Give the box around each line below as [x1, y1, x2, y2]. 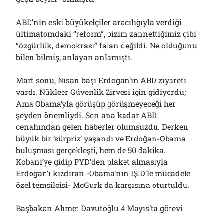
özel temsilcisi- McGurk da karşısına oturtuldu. [16, 180, 190, 190]
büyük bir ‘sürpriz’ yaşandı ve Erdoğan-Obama [16, 133, 186, 143]
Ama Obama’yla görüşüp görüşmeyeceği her [16, 98, 176, 108]
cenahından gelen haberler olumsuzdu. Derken [16, 122, 189, 132]
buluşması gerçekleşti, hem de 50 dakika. [16, 145, 166, 155]
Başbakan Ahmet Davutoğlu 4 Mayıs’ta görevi [16, 203, 183, 213]
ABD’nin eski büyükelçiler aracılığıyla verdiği [16, 17, 182, 27]
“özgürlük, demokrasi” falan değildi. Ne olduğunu [16, 40, 198, 50]
